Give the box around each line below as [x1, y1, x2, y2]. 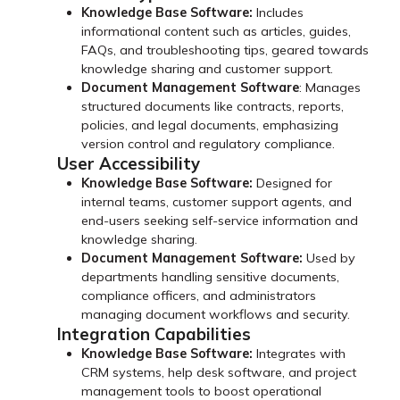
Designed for [253, 174, 333, 191]
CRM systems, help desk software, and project [81, 363, 357, 380]
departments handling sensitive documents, [81, 268, 340, 285]
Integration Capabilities [57, 323, 251, 345]
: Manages [299, 79, 362, 96]
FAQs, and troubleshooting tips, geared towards [81, 41, 370, 58]
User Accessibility [57, 153, 200, 174]
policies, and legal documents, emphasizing [81, 116, 339, 133]
